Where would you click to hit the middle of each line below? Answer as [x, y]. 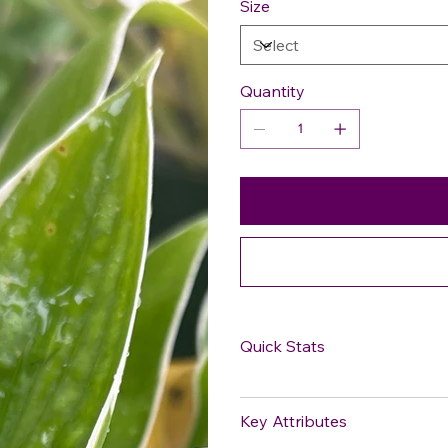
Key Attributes [293, 420]
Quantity [272, 90]
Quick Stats [282, 345]
